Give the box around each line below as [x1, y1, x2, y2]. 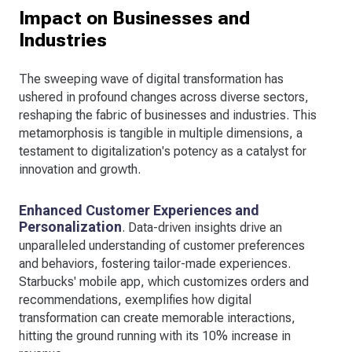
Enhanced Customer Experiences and [19, 201, 259, 218]
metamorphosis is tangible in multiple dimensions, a [19, 125, 302, 141]
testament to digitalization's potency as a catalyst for [19, 143, 306, 159]
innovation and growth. [19, 161, 141, 177]
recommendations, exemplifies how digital [19, 291, 251, 307]
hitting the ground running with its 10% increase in [19, 328, 291, 343]
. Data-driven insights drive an [122, 219, 282, 235]
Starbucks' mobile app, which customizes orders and [19, 273, 309, 289]
